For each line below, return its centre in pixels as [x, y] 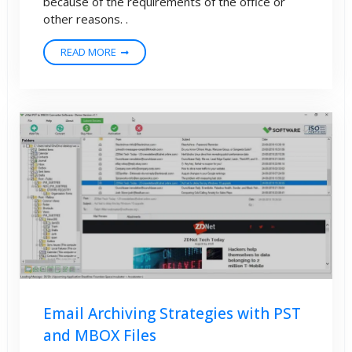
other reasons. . [86, 19]
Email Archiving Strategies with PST [172, 314]
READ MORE [88, 52]
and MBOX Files [100, 336]
